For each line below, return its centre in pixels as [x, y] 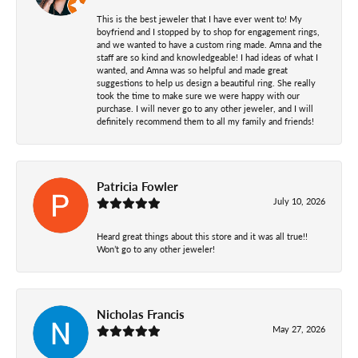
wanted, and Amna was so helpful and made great [192, 70]
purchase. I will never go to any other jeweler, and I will [205, 108]
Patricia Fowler [137, 186]
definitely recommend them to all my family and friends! [205, 121]
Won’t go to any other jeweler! [156, 249]
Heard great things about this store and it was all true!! [202, 236]
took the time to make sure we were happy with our [198, 95]
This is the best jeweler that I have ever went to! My [199, 18]
